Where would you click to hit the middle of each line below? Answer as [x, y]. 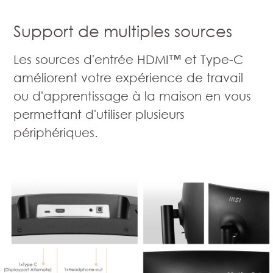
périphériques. [56, 132]
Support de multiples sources [123, 31]
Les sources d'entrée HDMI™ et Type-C [129, 59]
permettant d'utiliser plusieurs [99, 114]
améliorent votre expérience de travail [129, 77]
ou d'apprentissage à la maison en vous [133, 95]
